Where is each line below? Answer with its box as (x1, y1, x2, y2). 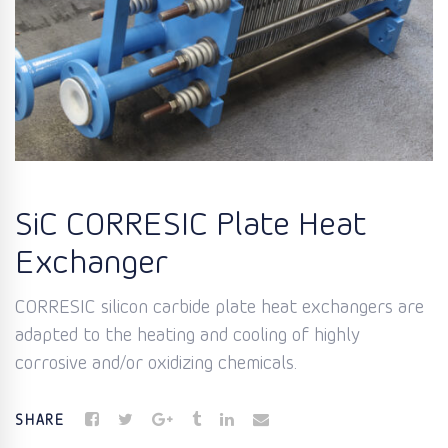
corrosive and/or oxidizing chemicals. (15, 353, 297, 376)
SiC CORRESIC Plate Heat (15, 207, 366, 246)
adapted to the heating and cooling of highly (15, 325, 360, 348)
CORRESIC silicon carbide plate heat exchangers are (15, 297, 424, 320)
